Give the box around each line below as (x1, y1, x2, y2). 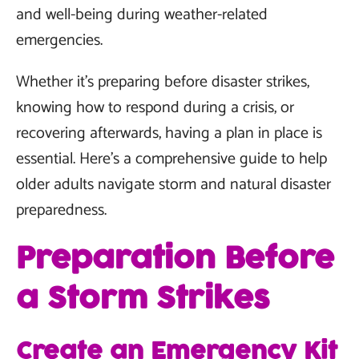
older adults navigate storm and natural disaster (16, 171, 331, 198)
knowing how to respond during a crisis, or (16, 95, 294, 121)
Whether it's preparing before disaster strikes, (16, 69, 309, 95)
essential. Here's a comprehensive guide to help (16, 146, 327, 172)
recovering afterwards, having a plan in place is (16, 120, 322, 147)
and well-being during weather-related (16, 2, 268, 28)
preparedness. (16, 197, 107, 224)
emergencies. (16, 27, 103, 54)
